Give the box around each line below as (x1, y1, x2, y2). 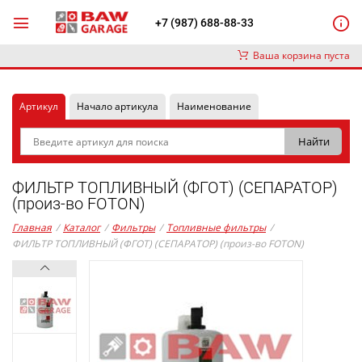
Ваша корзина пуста (248, 48, 350, 62)
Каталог (63, 221, 100, 234)
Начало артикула (77, 99, 158, 113)
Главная (12, 221, 52, 234)
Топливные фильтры (166, 221, 266, 234)
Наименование (177, 99, 251, 113)
